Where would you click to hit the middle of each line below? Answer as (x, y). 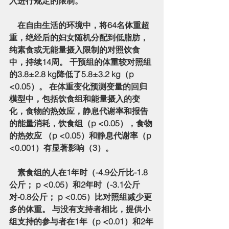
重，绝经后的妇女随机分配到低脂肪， (79, 37)
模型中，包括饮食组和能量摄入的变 (75, 98)
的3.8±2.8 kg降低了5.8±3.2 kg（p (73, 74)
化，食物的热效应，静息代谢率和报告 (79, 111)
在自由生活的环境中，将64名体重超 (13, 25)
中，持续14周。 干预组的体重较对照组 (80, 62)
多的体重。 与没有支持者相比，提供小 (80, 209)
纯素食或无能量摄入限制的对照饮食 (75, 49)
